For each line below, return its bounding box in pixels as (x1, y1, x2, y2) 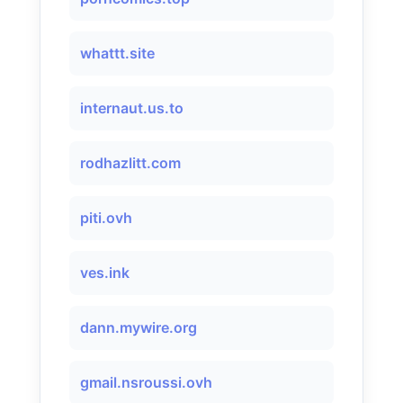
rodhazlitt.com (80, 154, 181, 172)
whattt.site (80, 44, 155, 62)
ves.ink (80, 264, 130, 282)
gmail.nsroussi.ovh (80, 373, 212, 391)
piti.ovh (80, 209, 132, 227)
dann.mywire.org (80, 318, 197, 336)
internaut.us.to (80, 99, 184, 117)
